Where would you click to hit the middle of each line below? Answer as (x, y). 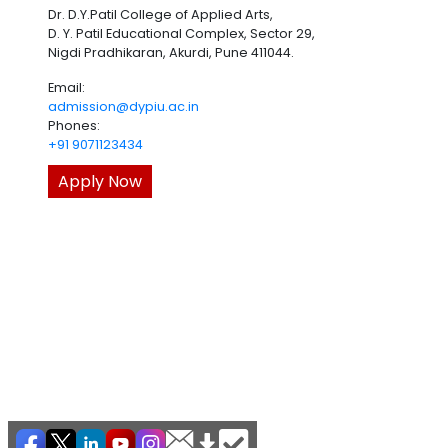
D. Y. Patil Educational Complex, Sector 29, (181, 33)
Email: (66, 87)
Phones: (74, 125)
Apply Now (100, 181)
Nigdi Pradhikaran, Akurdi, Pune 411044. (171, 52)
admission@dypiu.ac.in (123, 106)
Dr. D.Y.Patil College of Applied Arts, (160, 14)
